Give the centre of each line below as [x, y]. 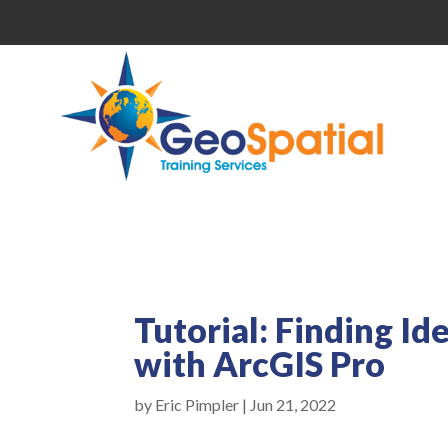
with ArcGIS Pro [260, 363]
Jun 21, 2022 [293, 404]
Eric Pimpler [197, 404]
